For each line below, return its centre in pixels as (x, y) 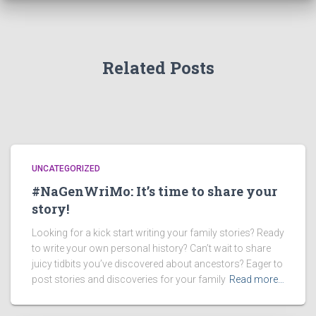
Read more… (257, 280)
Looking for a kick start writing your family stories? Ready (158, 233)
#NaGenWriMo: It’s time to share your (154, 192)
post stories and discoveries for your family (129, 280)
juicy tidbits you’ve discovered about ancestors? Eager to (157, 264)
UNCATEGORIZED (66, 169)
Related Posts (158, 68)
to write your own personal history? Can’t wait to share (151, 249)
